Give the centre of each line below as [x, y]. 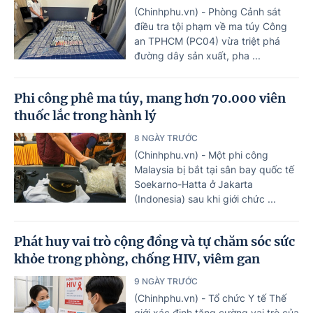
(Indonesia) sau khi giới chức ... [205, 198]
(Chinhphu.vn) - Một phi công [201, 154]
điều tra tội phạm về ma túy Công [211, 26]
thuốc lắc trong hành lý [85, 115]
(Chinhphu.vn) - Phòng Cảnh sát [208, 11]
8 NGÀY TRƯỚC [166, 138]
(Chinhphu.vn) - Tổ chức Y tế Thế [210, 298]
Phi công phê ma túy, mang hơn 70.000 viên [150, 98]
